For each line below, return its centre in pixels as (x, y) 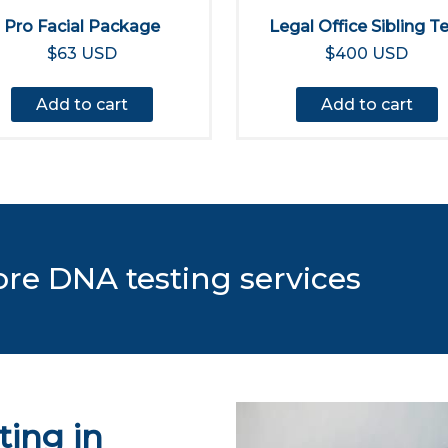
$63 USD (81, 53)
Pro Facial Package (81, 26)
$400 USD (366, 53)
